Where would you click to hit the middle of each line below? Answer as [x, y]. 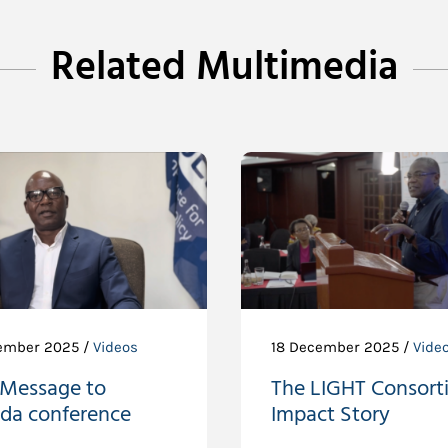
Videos [116, 347]
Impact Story [330, 415]
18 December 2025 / [341, 347]
